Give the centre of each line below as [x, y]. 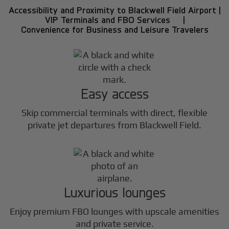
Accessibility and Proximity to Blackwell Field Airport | [114, 10]
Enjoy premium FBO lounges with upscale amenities [114, 212]
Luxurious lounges [114, 192]
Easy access [114, 93]
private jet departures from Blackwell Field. [114, 125]
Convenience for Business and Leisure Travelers [114, 29]
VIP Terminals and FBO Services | [114, 19]
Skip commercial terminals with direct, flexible [114, 112]
